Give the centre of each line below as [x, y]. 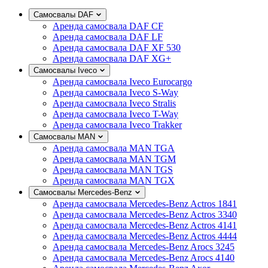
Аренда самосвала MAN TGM [114, 159]
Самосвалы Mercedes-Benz [83, 192]
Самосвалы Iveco [65, 70]
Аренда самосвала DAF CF [108, 26]
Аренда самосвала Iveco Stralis [114, 103]
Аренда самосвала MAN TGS [113, 169]
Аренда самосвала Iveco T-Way [115, 114]
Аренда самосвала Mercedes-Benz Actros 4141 [145, 225]
